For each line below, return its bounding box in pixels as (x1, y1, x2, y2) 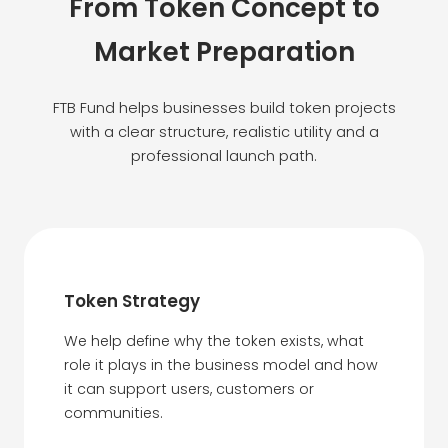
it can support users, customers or (64, 379, 314, 400)
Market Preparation (93, 34, 355, 71)
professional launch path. (131, 145, 317, 166)
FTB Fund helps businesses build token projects (52, 97, 396, 118)
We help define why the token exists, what (64, 331, 364, 352)
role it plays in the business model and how (64, 355, 378, 376)
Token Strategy (64, 288, 200, 313)
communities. (64, 403, 162, 424)
